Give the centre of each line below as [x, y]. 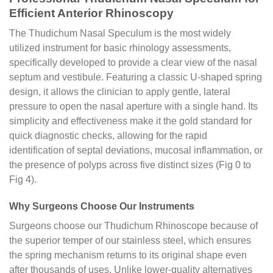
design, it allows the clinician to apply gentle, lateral [120, 92]
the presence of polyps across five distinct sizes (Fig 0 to [130, 165]
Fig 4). [23, 180]
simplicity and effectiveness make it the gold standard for [130, 121]
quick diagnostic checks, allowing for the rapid [108, 136]
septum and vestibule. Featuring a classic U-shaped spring [136, 77]
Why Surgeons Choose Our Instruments [102, 207]
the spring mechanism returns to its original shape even [128, 255]
